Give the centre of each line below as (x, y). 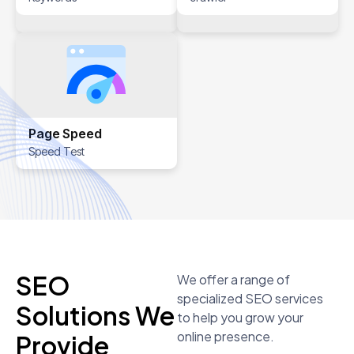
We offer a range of (233, 280)
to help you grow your (240, 318)
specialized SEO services (250, 299)
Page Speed (65, 134)
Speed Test (56, 152)
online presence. (226, 337)
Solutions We (95, 316)
